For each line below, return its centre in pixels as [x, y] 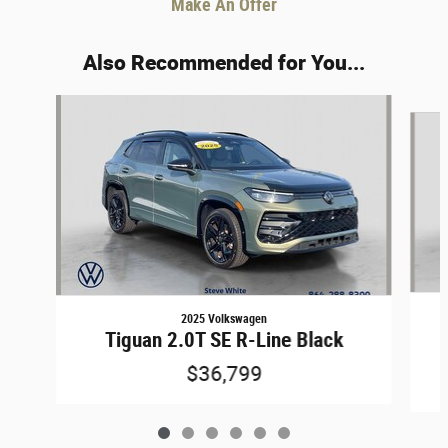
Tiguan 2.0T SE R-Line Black [223, 339]
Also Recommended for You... [224, 61]
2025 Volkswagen [223, 318]
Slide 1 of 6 [40, 103]
